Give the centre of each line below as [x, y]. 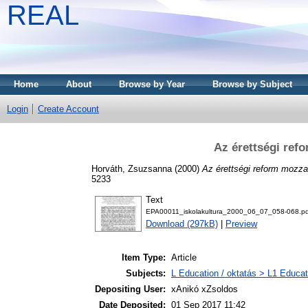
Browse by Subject [252, 84]
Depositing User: [130, 289]
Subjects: [146, 274]
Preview [241, 224]
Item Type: [144, 258]
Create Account [68, 109]
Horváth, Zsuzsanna [132, 168]
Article [184, 258]
